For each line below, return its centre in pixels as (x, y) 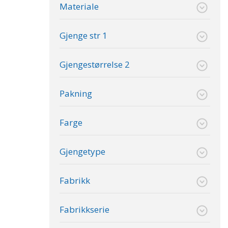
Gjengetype (82, 151)
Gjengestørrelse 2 (95, 64)
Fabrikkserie (84, 209)
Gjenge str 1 (83, 35)
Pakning (76, 93)
